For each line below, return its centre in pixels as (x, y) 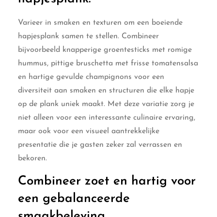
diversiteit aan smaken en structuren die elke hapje (106, 90)
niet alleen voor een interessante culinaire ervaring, (107, 117)
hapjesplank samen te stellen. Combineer (89, 36)
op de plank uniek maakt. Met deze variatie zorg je (106, 104)
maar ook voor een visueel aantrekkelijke (89, 131)
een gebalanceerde (74, 199)
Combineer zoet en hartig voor (107, 181)
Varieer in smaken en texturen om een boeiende (101, 23)
